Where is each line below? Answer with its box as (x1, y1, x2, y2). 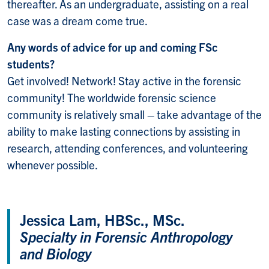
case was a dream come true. (7, 13, 148, 28)
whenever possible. (7, 157, 98, 172)
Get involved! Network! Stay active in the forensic (7, 73, 241, 88)
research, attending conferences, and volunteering (7, 140, 248, 155)
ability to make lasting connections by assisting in (7, 123, 240, 138)
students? (7, 56, 55, 71)
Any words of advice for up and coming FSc (7, 39, 218, 54)
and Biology (20, 243, 91, 262)
